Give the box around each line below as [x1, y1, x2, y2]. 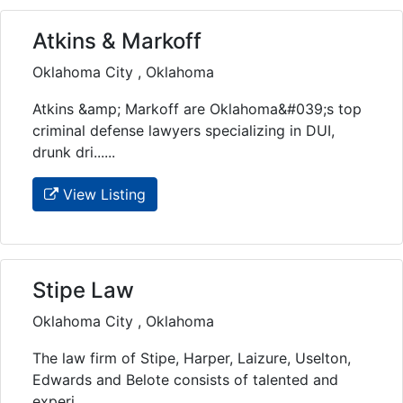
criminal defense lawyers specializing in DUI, [32, 121, 335, 140]
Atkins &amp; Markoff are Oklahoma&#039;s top [32, 100, 362, 119]
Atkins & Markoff [32, 28, 201, 55]
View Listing [58, 185, 146, 204]
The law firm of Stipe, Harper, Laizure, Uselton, [32, 349, 351, 368]
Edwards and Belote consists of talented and [32, 371, 338, 390]
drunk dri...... [32, 143, 115, 162]
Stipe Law [32, 277, 134, 304]
